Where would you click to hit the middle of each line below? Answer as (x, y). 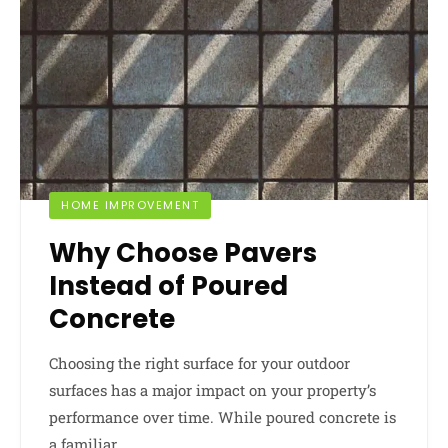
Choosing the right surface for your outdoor (199, 362)
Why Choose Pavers (183, 252)
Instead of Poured (168, 285)
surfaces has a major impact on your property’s (212, 389)
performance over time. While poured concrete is (222, 416)
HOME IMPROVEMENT (130, 204)
